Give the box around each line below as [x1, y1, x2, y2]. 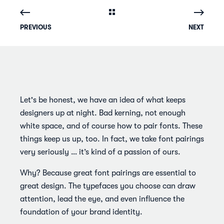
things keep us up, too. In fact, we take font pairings [20, 134, 204, 143]
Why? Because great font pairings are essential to [20, 168, 196, 177]
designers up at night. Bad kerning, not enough [20, 108, 185, 117]
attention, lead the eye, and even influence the [20, 194, 184, 203]
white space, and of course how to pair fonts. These [20, 121, 202, 130]
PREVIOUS [20, 23, 51, 31]
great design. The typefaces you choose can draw [20, 181, 195, 190]
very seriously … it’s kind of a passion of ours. [20, 147, 180, 156]
